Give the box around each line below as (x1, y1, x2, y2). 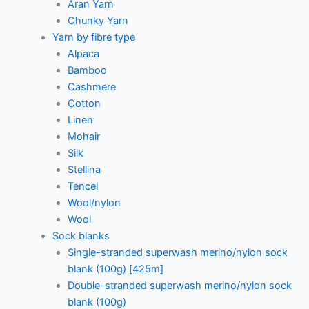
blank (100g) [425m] (67, 262, 163, 275)
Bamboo (67, 63, 107, 77)
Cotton (67, 97, 101, 110)
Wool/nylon (67, 196, 121, 209)
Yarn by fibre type (52, 30, 135, 43)
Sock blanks (52, 229, 110, 242)
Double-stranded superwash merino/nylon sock (67, 279, 292, 292)
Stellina (67, 163, 101, 176)
